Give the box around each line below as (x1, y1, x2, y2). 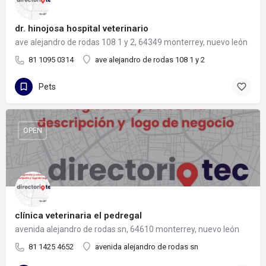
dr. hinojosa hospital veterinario (15, 23, 148, 34)
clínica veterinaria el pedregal (15, 210, 142, 221)
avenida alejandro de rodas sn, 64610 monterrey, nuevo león (15, 224, 239, 234)
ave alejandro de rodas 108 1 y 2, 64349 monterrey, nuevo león (15, 37, 248, 47)
